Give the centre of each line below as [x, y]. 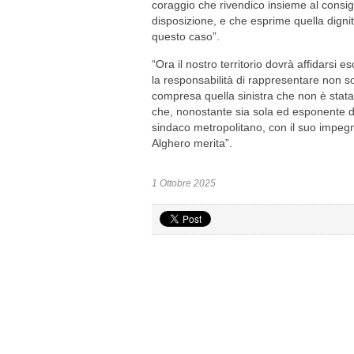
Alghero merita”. [192, 143]
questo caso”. [186, 36]
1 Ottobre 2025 [184, 183]
